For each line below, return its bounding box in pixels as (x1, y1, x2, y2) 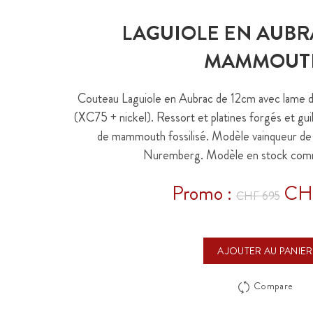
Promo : (171, 180, 236, 208)
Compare (254, 279, 293, 293)
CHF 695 (235, 188, 280, 204)
